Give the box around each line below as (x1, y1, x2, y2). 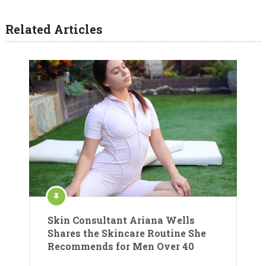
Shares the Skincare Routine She (47, 226, 206, 239)
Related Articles (5, 21, 103, 37)
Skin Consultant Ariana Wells (47, 213, 195, 226)
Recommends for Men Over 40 (47, 239, 194, 252)
